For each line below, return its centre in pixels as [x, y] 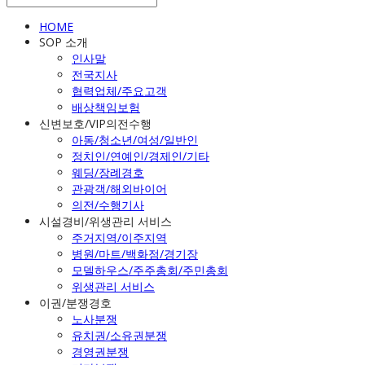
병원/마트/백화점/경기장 [135, 254]
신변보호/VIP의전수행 [95, 123]
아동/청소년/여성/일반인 [135, 140]
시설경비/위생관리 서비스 [106, 221]
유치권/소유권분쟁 [119, 335]
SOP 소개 [64, 42]
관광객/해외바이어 [119, 189]
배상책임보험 [106, 107]
